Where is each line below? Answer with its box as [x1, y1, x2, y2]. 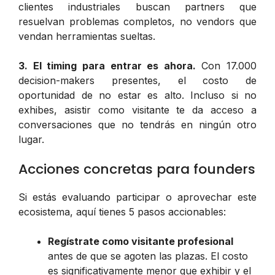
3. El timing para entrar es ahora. [18, 59, 196, 72]
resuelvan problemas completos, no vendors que [18, 15, 257, 28]
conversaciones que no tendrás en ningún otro [18, 118, 257, 131]
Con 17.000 [195, 59, 257, 72]
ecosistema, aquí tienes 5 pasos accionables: [18, 205, 226, 218]
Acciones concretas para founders [18, 159, 255, 179]
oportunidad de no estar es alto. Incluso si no [18, 88, 257, 101]
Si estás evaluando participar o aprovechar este [18, 190, 257, 203]
